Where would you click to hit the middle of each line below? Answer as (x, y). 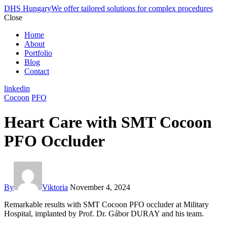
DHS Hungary (28, 8)
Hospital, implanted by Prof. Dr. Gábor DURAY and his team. (104, 213)
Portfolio (38, 53)
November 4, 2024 (100, 187)
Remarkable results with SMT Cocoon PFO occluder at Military (106, 204)
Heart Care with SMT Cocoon (108, 122)
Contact (37, 71)
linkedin (17, 88)
